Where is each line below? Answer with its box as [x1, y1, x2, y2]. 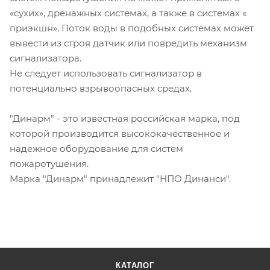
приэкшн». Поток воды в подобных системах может [10, 22, 254, 34]
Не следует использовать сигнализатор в [10, 67, 202, 79]
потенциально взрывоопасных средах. [10, 82, 192, 94]
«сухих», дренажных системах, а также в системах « [10, 7, 246, 19]
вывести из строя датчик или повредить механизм [10, 37, 247, 49]
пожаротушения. [10, 157, 89, 169]
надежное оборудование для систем [10, 142, 183, 154]
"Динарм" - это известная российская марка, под [10, 112, 240, 124]
